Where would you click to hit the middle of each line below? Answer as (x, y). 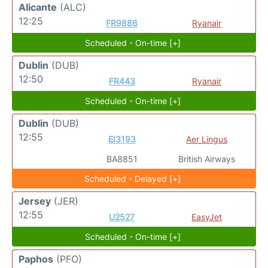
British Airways (207, 159)
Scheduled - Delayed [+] (133, 179)
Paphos (36, 259)
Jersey (35, 201)
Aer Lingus (207, 139)
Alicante (38, 7)
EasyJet (207, 217)
